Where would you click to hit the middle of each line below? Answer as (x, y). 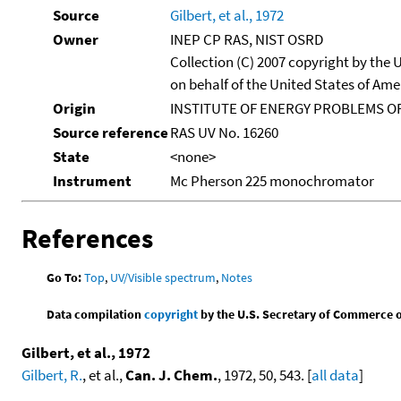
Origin (74, 108)
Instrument (92, 180)
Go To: (64, 278)
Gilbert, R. (52, 375)
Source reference (110, 132)
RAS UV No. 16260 (224, 132)
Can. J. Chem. (171, 375)
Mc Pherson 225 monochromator (272, 180)
